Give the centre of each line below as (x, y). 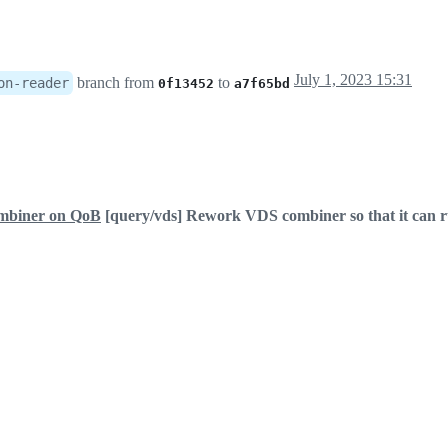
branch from (115, 82)
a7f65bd (262, 83)
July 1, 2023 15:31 (353, 79)
